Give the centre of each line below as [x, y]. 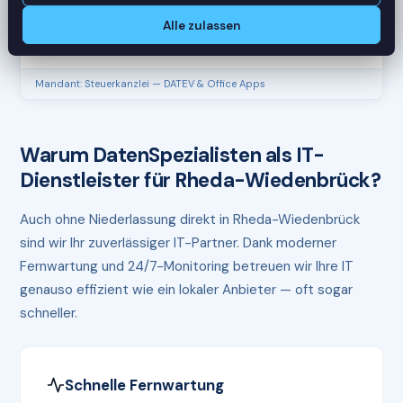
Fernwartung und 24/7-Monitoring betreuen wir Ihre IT [187, 266]
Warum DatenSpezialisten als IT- [172, 155]
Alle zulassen [201, 25]
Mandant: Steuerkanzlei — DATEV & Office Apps [151, 83]
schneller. [49, 313]
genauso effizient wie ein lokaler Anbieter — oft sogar [187, 289]
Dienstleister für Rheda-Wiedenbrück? [201, 180]
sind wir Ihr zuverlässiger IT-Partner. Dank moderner [179, 242]
